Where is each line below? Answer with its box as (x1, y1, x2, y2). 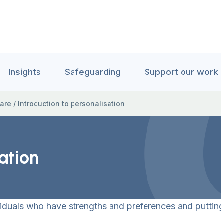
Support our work (145, 67, 218, 77)
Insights (8, 67, 41, 77)
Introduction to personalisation (18, 99, 125, 108)
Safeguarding (65, 67, 121, 77)
